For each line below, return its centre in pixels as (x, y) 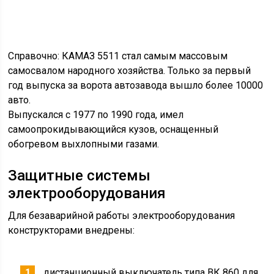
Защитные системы (80, 263)
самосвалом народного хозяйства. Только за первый (130, 158)
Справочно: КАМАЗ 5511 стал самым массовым (118, 143)
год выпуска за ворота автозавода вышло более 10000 (136, 173)
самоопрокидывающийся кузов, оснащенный (113, 217)
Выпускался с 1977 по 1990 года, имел (96, 202)
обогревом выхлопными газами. (84, 231)
